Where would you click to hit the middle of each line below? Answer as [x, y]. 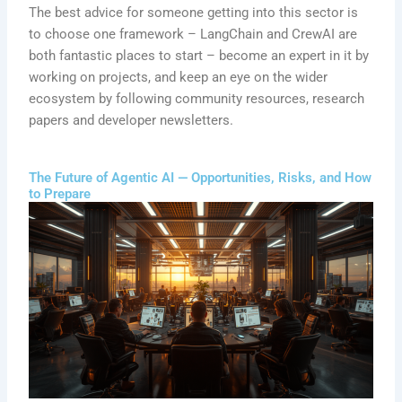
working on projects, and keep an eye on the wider [179, 77]
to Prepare [60, 194]
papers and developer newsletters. [131, 120]
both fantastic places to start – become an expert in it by [199, 55]
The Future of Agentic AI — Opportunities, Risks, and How [201, 178]
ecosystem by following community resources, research [197, 98]
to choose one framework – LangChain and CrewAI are [193, 34]
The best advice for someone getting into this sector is [194, 12]
